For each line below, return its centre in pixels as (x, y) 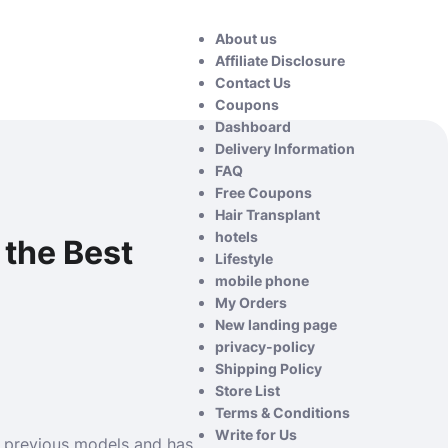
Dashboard (253, 126)
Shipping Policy (268, 368)
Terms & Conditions (282, 412)
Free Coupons (263, 192)
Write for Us (256, 434)
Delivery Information (285, 148)
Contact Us (253, 82)
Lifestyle (244, 258)
